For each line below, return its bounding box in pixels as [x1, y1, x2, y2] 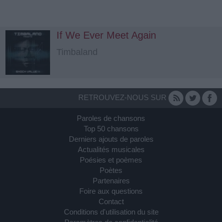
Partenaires [92, 176, 130, 185]
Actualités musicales [77, 145, 145, 154]
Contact [98, 197, 124, 206]
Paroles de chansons [77, 114, 145, 122]
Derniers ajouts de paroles [68, 135, 154, 143]
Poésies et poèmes [80, 156, 142, 164]
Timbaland [56, 47, 98, 57]
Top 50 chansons [83, 124, 139, 133]
